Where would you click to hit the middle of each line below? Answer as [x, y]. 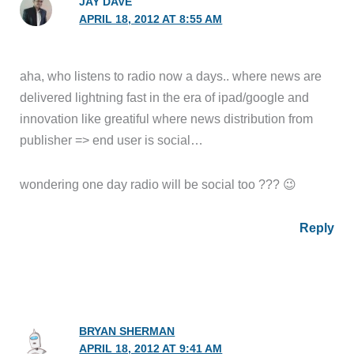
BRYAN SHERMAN [127, 331]
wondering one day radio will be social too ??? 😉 [158, 184]
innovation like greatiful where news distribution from [167, 118]
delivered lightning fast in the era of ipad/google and [165, 97]
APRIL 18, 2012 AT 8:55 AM [151, 19]
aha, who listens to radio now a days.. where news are [171, 75]
